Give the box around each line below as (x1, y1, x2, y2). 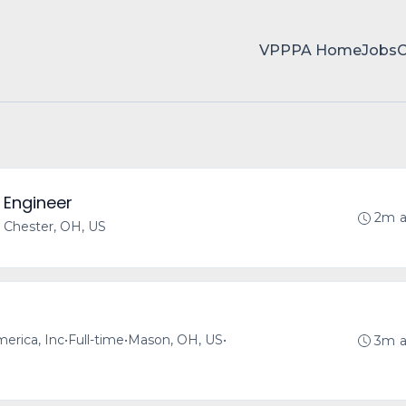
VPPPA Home (259, 42, 362, 59)
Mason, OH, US (128, 332, 223, 348)
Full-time (68, 332, 124, 348)
